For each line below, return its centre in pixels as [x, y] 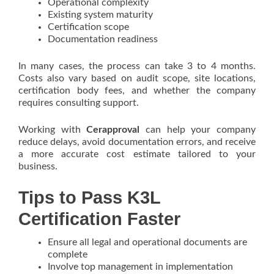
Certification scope [88, 27]
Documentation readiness [103, 39]
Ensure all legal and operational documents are [147, 242]
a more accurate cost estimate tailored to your [137, 154]
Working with [53, 130]
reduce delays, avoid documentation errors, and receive [137, 142]
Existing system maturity [100, 15]
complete [68, 254]
